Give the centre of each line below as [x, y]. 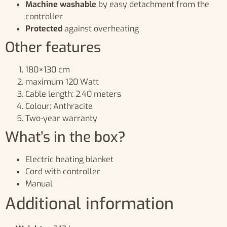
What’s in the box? [65, 137]
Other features [53, 48]
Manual [39, 184]
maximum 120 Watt [62, 82]
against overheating [102, 29]
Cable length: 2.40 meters [73, 94]
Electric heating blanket [69, 160]
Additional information [89, 204]
